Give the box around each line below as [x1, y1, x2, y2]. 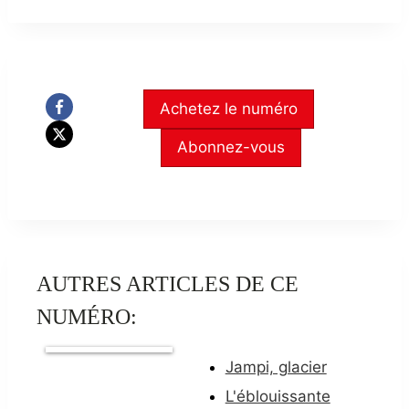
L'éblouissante [225, 386, 330, 405]
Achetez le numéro [160, 99, 299, 118]
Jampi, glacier [225, 357, 327, 376]
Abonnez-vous [177, 138, 286, 157]
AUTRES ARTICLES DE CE [37, 271, 299, 296]
